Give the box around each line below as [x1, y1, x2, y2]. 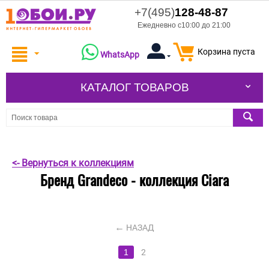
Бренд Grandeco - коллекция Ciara [40, 169, 229, 191]
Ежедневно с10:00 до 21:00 [138, 21, 231, 29]
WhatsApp [100, 50, 139, 60]
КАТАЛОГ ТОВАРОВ [80, 81, 189, 94]
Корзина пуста [198, 47, 255, 57]
